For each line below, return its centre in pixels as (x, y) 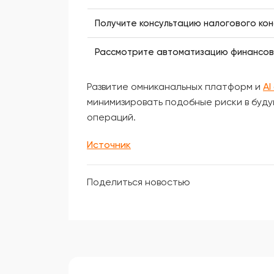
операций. (111, 117)
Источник (109, 145)
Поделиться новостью (139, 182)
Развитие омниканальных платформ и (175, 87)
